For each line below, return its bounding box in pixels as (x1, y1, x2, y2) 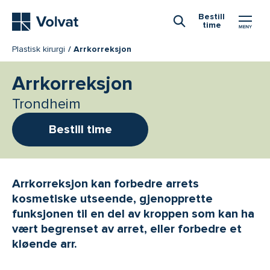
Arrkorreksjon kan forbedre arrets (12, 177, 199, 192)
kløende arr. (12, 237, 80, 252)
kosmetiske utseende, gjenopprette (12, 192, 213, 207)
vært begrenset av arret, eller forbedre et (12, 222, 242, 237)
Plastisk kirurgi (12, 44, 65, 55)
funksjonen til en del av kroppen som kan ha (12, 207, 254, 222)
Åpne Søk (178, 31, 225, 44)
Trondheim (12, 95, 81, 113)
